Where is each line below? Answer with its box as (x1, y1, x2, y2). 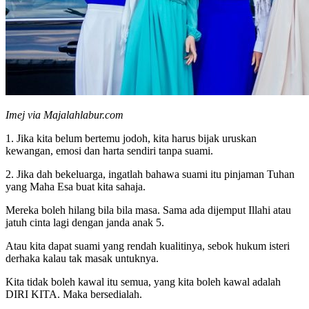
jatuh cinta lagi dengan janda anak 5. (6, 216, 164, 228)
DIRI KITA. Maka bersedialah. (6, 288, 142, 300)
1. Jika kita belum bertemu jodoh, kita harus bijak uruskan (6, 132, 257, 144)
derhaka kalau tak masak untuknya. (6, 252, 159, 264)
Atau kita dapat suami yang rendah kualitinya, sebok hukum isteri (6, 239, 290, 252)
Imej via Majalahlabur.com (6, 108, 123, 121)
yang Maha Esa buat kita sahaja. (6, 180, 146, 192)
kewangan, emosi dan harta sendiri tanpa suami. (6, 144, 213, 157)
